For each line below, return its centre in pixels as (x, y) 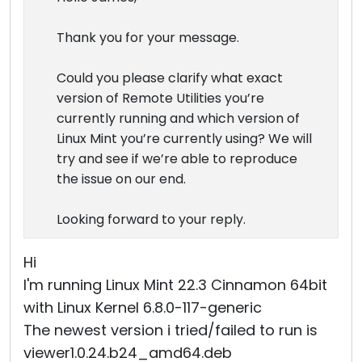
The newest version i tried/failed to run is (170, 330)
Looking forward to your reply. (151, 219)
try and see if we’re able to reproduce (177, 159)
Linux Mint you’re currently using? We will (184, 139)
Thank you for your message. (148, 38)
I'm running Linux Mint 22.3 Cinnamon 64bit (175, 285)
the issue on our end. (121, 179)
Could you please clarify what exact (170, 78)
